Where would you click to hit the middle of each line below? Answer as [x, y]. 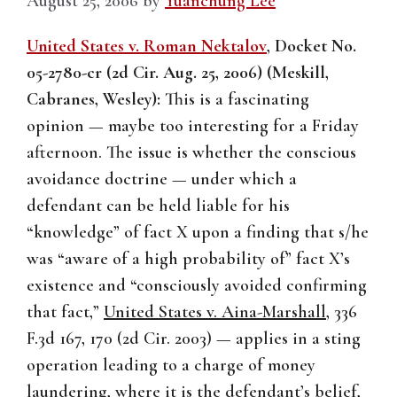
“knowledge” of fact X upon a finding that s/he [198, 233]
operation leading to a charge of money [171, 366]
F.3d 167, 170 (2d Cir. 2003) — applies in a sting [194, 339]
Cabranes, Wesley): [93, 100]
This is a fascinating [235, 100]
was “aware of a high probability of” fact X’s [188, 259]
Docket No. [315, 47]
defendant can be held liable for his [158, 206]
